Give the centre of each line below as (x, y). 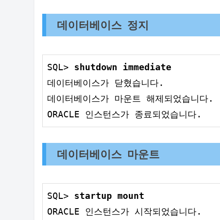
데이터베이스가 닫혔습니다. (106, 82)
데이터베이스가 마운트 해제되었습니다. (130, 98)
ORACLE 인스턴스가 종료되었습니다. (124, 114)
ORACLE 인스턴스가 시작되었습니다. (124, 212)
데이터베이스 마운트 (109, 154)
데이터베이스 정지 (103, 25)
